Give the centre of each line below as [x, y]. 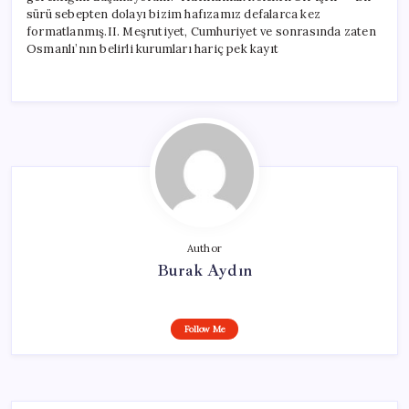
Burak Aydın [204, 271]
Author [204, 249]
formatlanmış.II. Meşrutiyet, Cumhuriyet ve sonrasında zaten [201, 32]
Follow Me [204, 330]
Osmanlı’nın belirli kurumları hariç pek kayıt [152, 49]
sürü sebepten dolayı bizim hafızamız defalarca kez [174, 15]
